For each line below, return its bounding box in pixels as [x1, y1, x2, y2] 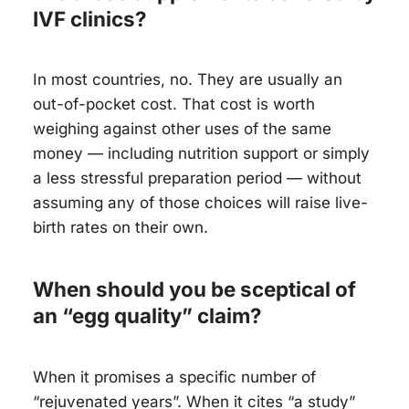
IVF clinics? [33, 5, 147, 31]
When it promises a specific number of [33, 367, 316, 386]
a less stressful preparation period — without [33, 169, 362, 188]
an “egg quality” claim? [33, 303, 262, 329]
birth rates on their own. [33, 218, 208, 237]
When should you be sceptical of [33, 277, 356, 302]
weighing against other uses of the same [33, 120, 331, 139]
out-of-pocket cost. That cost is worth [33, 95, 315, 114]
